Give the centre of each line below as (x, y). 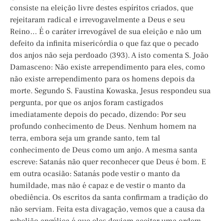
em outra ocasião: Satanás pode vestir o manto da (95, 174)
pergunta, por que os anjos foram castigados (87, 103)
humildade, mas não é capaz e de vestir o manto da (98, 186)
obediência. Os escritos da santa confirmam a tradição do (109, 198)
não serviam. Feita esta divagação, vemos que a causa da (107, 209)
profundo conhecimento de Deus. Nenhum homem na (103, 127)
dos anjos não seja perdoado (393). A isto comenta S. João (109, 55)
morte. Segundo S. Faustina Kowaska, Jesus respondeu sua (110, 91)
